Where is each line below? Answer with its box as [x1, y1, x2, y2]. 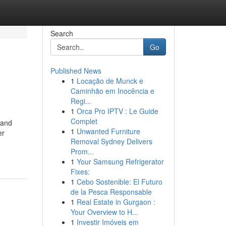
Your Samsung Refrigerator [76, 156, 164, 166]
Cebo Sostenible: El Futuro [76, 177, 162, 187]
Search [50, 28, 73, 38]
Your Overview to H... [70, 207, 138, 217]
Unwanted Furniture [76, 126, 140, 136]
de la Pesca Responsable [70, 187, 152, 197]
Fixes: [70, 166, 90, 177]
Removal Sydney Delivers [70, 136, 152, 146]
